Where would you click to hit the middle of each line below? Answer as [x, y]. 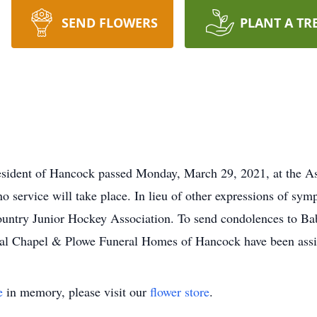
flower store [180, 292]
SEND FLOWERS [109, 23]
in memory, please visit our [76, 292]
